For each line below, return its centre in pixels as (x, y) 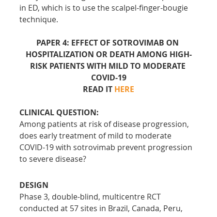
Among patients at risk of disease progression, (105, 124)
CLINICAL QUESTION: (59, 112)
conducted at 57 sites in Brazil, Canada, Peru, (102, 208)
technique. (39, 19)
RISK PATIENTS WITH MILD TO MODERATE (108, 66)
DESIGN (34, 185)
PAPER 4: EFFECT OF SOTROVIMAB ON (108, 42)
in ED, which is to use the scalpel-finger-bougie (105, 8)
